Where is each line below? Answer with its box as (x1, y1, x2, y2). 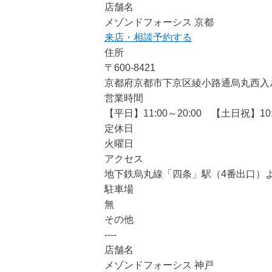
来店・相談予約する (104, 32, 192, 42)
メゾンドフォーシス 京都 (104, 17, 214, 27)
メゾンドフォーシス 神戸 (104, 260, 214, 270)
